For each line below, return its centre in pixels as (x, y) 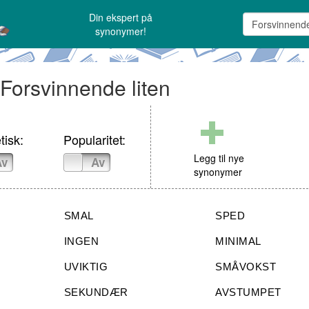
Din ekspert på (121, 17)
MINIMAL (238, 241)
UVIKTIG (86, 267)
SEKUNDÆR (96, 292)
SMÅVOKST (246, 267)
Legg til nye (219, 158)
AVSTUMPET (248, 292)
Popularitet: (94, 140)
